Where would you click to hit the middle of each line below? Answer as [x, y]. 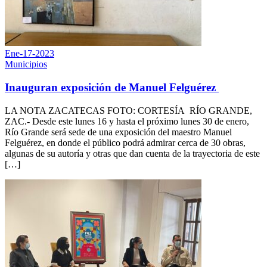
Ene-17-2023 [30, 54]
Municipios [26, 64]
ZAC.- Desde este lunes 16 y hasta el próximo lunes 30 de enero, [127, 121]
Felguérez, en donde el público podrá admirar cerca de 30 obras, [125, 142]
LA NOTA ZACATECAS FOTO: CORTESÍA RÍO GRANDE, [128, 110]
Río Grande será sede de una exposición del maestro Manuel [118, 132]
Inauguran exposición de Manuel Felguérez [112, 87]
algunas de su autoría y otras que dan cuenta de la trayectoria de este [132, 153]
